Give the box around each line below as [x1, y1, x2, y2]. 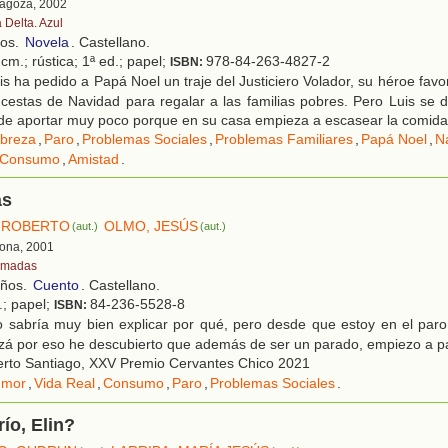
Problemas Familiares [215, 131, 353, 148]
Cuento [33, 277, 79, 294]
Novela [25, 34, 69, 51]
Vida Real [34, 375, 95, 392]
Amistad [68, 151, 119, 168]
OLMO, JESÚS [104, 218, 199, 235]
